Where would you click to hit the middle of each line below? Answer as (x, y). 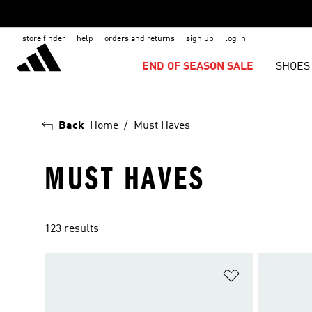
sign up (200, 39)
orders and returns (140, 39)
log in (235, 39)
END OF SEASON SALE (198, 67)
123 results (72, 229)
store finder (44, 39)
